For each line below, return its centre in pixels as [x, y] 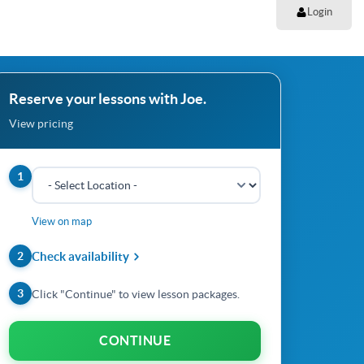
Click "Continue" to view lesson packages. [136, 294]
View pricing [41, 123]
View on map [62, 221]
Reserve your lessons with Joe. [108, 99]
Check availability [80, 256]
